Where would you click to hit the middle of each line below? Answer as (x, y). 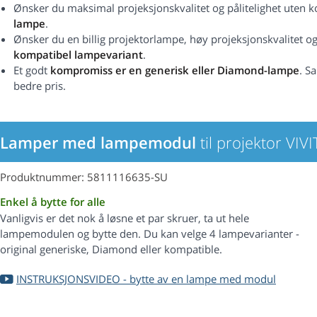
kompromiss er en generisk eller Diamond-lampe (175, 70)
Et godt (32, 70)
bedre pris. (40, 86)
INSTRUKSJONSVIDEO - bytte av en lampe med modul (146, 279)
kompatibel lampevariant (78, 55)
